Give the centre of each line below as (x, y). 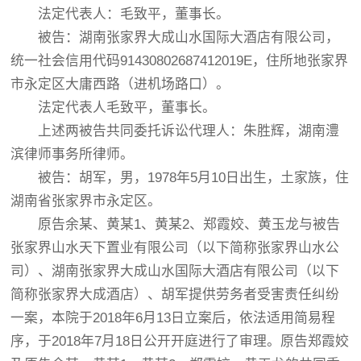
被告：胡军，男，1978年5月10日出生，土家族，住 (180, 178)
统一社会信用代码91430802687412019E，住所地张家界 (180, 61)
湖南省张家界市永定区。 (86, 201)
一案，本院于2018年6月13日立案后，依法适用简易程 (173, 318)
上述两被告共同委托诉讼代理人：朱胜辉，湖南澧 (175, 131)
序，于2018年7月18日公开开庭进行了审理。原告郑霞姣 (180, 341)
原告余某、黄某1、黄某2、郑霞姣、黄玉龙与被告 (176, 224)
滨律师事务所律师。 (73, 154)
